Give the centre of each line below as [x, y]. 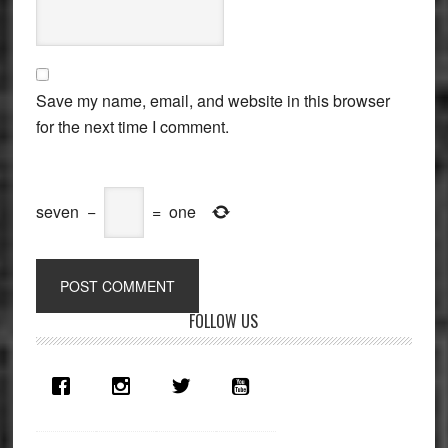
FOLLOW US [224, 320]
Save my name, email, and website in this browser [212, 100]
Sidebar [75, 353]
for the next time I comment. [132, 126]
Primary [76, 325]
